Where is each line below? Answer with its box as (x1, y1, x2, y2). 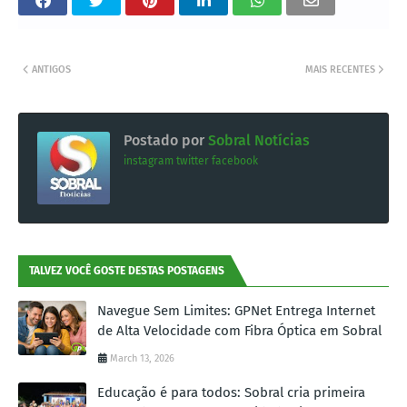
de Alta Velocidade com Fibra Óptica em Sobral (97, 323, 382, 340)
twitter (176, 154, 209, 168)
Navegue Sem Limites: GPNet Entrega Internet (97, 303, 375, 320)
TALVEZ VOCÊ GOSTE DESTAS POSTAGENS (29, 264, 224, 278)
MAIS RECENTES (305, 64, 375, 76)
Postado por (124, 132, 204, 150)
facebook (212, 154, 258, 168)
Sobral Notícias (204, 132, 310, 150)
